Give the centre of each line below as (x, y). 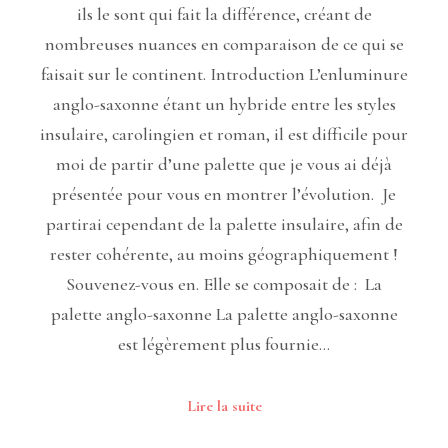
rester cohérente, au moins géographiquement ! (224, 254)
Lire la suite (224, 405)
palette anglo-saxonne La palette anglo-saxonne (224, 314)
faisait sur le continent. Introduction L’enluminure (224, 74)
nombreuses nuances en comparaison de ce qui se (224, 44)
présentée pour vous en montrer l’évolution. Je (224, 194)
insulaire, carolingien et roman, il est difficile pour (224, 134)
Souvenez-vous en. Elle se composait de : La (224, 284)
